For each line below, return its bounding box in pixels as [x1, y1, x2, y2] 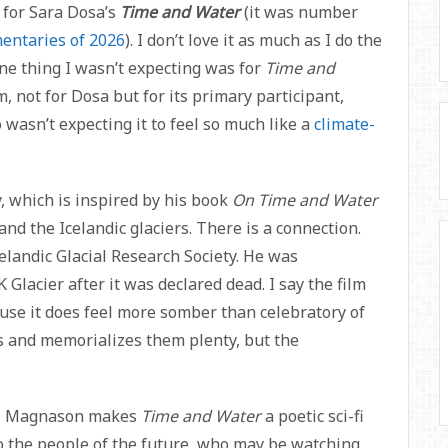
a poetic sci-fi [265, 404, 364, 427]
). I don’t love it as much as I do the [125, 28, 382, 51]
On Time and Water [232, 188, 378, 211]
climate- [314, 112, 375, 135]
